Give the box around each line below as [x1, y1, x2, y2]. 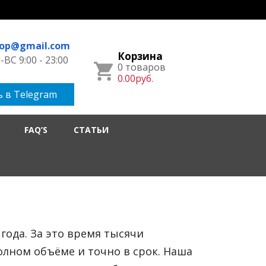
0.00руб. [117, 72, 153, 85]
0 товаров [117, 61, 166, 74]
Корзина [117, 49, 163, 63]
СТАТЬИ [74, 124, 109, 135]
